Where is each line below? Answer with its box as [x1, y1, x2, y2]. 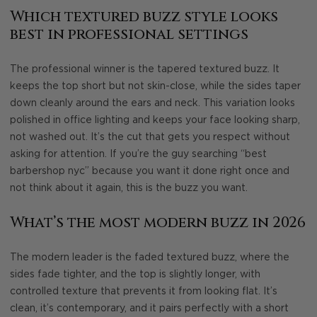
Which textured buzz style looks [10, 6, 278, 27]
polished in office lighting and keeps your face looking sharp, [10, 115, 300, 126]
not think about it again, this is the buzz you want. [10, 183, 248, 194]
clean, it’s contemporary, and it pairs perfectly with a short [10, 304, 289, 314]
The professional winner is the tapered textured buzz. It [10, 64, 279, 75]
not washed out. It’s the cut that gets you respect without [10, 132, 290, 143]
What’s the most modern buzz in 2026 [10, 212, 306, 233]
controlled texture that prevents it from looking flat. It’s [10, 287, 277, 297]
